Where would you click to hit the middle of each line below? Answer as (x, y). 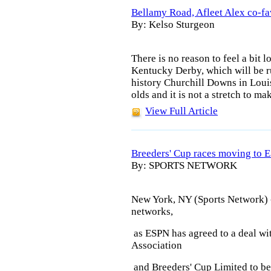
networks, (152, 211)
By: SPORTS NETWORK (184, 165)
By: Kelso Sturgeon (173, 24)
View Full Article (181, 111)
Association (157, 245)
